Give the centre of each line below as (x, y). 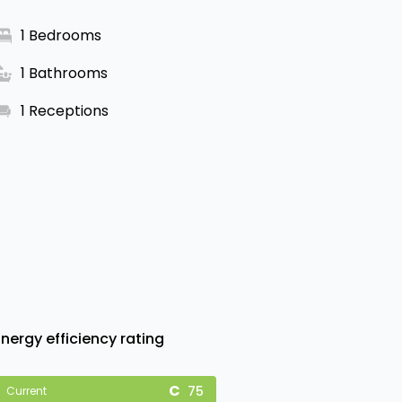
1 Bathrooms (64, 73)
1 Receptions (64, 111)
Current (26, 390)
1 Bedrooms (61, 35)
